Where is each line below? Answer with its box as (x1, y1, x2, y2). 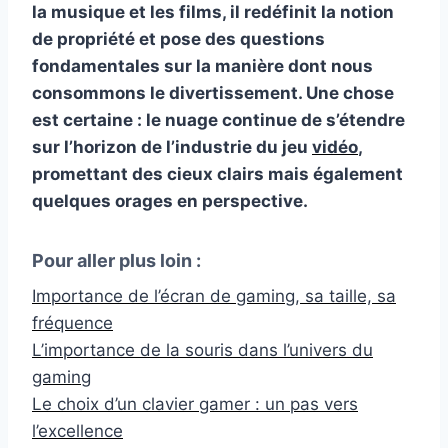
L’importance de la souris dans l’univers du (32, 339, 373, 360)
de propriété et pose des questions (32, 28, 325, 49)
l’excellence (32, 420, 123, 441)
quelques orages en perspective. (32, 190, 308, 211)
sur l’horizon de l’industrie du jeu (32, 136, 312, 157)
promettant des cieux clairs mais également (32, 163, 403, 184)
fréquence (32, 312, 113, 333)
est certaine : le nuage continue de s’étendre (32, 109, 405, 130)
